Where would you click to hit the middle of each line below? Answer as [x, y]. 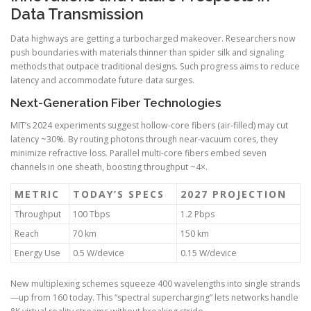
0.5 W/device [99, 253]
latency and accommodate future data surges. [102, 80]
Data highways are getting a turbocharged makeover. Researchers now [153, 38]
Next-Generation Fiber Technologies [116, 102]
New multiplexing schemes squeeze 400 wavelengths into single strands [155, 284]
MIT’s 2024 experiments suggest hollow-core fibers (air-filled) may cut [149, 126]
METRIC [37, 194]
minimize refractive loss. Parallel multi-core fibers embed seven [138, 153]
